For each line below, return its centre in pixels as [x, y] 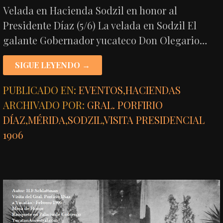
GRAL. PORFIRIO [125, 105]
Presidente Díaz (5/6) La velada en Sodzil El [100, 25]
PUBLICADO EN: [41, 90]
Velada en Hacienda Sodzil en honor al [90, 10]
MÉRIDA [47, 119]
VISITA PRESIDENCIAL [154, 119]
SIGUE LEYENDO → [53, 65]
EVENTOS [101, 90]
